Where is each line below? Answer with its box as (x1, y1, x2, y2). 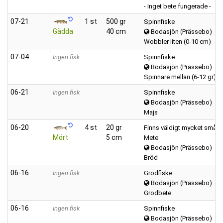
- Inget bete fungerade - (144, 2, 211, 10)
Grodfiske (144, 169, 172, 177)
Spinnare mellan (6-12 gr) (144, 73, 216, 81)
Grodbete (144, 189, 171, 197)
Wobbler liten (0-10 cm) (144, 37, 211, 45)
